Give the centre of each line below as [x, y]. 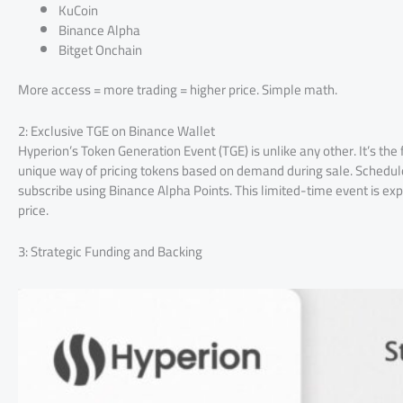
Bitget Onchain [100, 49]
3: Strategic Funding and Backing [110, 251]
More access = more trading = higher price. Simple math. [178, 90]
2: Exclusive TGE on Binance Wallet [116, 131]
